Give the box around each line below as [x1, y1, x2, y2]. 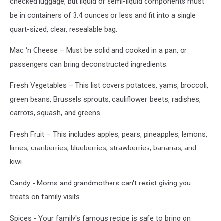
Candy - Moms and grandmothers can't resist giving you [10, 179, 191, 188]
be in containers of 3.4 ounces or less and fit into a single [10, 11, 196, 20]
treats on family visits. [10, 192, 81, 202]
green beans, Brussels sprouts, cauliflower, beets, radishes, [10, 95, 201, 104]
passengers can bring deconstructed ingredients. [10, 60, 168, 69]
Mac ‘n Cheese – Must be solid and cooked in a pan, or [10, 46, 187, 55]
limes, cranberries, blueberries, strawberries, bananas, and [10, 144, 196, 153]
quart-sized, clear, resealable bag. [10, 25, 117, 34]
